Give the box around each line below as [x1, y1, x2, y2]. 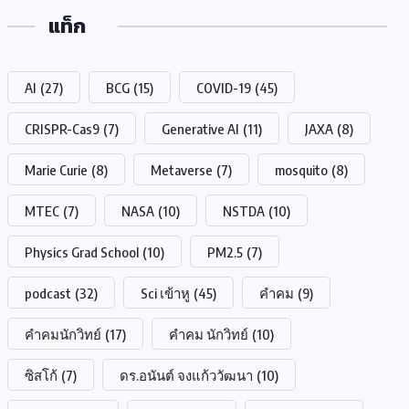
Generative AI [162, 121, 239, 137]
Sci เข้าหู [141, 285, 190, 301]
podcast [25, 285, 71, 301]
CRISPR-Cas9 [25, 121, 100, 137]
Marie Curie [25, 162, 88, 178]
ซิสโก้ [25, 367, 58, 383]
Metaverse [151, 162, 213, 178]
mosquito [275, 162, 328, 178]
